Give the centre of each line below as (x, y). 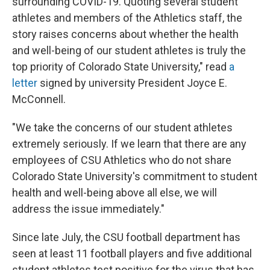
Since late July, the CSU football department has (126, 237)
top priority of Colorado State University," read (121, 67)
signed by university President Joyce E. (132, 83)
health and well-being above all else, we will (115, 193)
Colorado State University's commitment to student (135, 176)
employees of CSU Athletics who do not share (122, 160)
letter (25, 83)
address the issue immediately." (88, 209)
